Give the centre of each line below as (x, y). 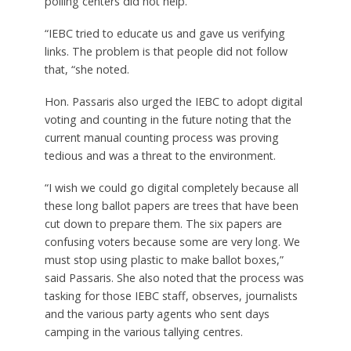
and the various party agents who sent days (157, 313)
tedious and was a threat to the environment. (160, 155)
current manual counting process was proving (161, 137)
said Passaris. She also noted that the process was (174, 277)
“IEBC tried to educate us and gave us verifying (165, 33)
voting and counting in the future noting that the (168, 119)
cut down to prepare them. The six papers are (163, 223)
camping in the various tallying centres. (143, 331)
